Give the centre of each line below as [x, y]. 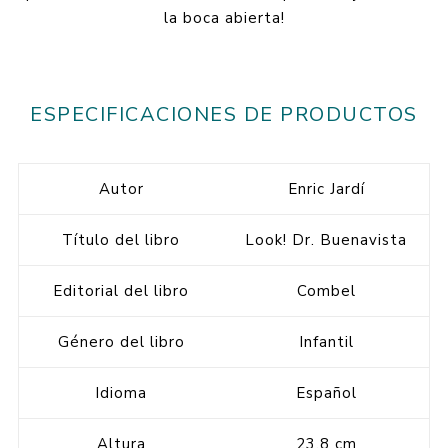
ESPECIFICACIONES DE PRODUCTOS [224, 114]
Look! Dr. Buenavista [326, 239]
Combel [326, 290]
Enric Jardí [326, 188]
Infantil [326, 341]
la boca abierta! [224, 17]
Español [326, 392]
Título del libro [121, 239]
